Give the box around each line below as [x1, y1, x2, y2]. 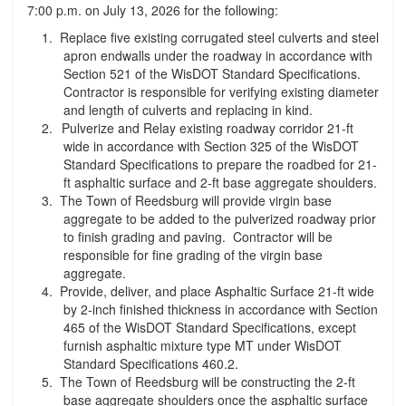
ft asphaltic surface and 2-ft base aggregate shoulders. [63, 173, 377, 191]
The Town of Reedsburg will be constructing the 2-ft [60, 372, 355, 391]
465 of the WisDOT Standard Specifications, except [63, 318, 356, 336]
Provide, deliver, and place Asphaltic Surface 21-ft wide [60, 282, 374, 300]
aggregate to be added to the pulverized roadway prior [63, 209, 376, 227]
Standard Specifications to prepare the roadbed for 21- [63, 155, 377, 173]
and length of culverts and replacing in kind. [63, 101, 313, 119]
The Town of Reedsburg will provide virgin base [60, 191, 332, 209]
